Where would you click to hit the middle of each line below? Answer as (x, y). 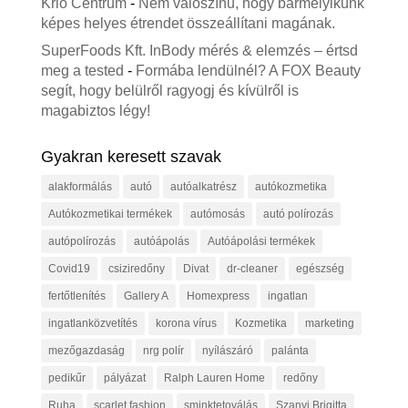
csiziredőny (136, 269)
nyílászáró (227, 351)
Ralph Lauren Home (214, 378)
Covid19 (69, 269)
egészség (320, 269)
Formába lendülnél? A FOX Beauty (248, 71)
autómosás (217, 214)
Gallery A (146, 296)
